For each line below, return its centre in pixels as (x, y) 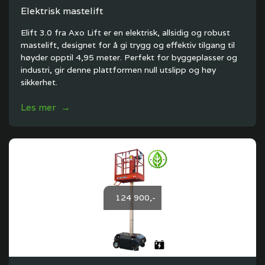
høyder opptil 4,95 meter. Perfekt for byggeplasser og (129, 57)
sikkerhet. (39, 82)
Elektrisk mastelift (62, 11)
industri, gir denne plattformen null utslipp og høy (118, 70)
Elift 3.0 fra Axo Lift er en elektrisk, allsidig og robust (125, 33)
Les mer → (46, 107)
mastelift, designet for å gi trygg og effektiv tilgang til (128, 45)
